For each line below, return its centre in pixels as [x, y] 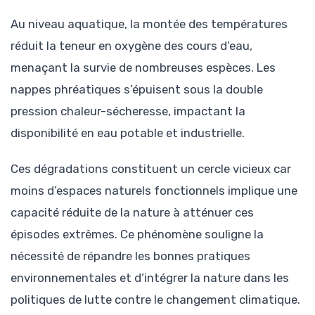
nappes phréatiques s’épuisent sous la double [137, 90]
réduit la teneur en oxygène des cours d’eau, [131, 46]
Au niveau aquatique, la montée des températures [149, 24]
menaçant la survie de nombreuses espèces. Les [143, 68]
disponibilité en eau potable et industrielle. [128, 133]
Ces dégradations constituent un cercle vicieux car [151, 168]
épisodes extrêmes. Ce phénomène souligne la [137, 234]
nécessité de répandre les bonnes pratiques [130, 256]
